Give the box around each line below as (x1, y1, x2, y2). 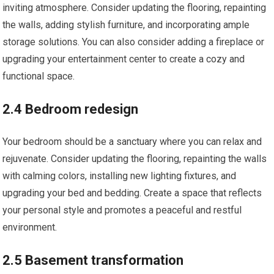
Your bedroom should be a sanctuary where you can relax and (2, 136, 262, 147)
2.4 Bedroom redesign (2, 102, 139, 117)
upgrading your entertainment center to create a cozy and (2, 53, 245, 65)
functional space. (2, 70, 75, 82)
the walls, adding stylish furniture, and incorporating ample (2, 19, 250, 31)
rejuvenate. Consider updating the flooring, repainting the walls (2, 153, 267, 165)
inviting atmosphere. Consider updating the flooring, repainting (2, 2, 267, 13)
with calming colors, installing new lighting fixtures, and (2, 170, 237, 182)
